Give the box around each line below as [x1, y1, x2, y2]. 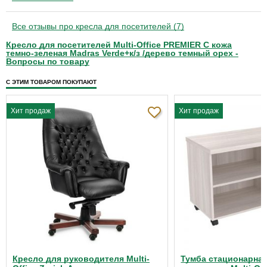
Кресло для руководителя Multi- [13, 254, 150, 264]
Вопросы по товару [6, 57, 89, 66]
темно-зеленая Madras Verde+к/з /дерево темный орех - [6, 48, 238, 58]
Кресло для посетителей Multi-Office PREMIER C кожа [6, 40, 232, 49]
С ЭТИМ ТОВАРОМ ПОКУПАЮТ [6, 79, 97, 85]
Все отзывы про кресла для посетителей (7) [12, 21, 184, 31]
